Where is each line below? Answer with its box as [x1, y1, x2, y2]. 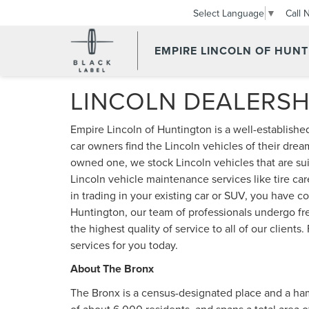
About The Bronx [70, 261, 154, 277]
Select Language [193, 6, 264, 21]
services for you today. [70, 237, 178, 252]
